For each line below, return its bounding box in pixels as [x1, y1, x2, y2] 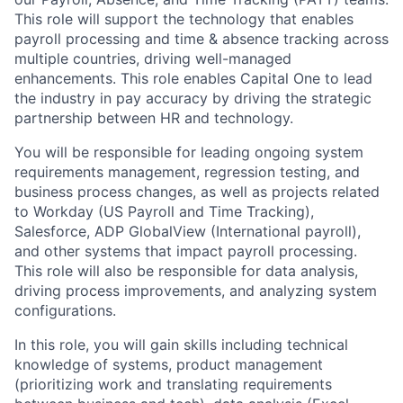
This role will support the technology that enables [14, 10, 354, 28]
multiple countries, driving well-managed [14, 49, 291, 67]
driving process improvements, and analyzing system [14, 282, 377, 300]
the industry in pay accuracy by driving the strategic [14, 89, 372, 107]
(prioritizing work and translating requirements [14, 375, 332, 393]
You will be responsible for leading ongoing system [14, 143, 363, 161]
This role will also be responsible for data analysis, [14, 262, 358, 280]
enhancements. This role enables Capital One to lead [14, 69, 372, 87]
